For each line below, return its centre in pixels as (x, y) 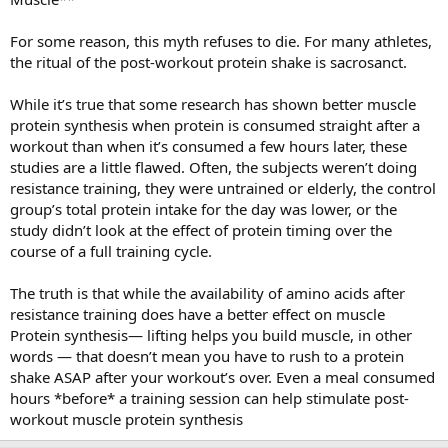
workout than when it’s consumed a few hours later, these (208, 145)
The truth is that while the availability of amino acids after (207, 292)
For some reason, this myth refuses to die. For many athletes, (221, 40)
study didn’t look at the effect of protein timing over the (201, 229)
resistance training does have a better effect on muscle (197, 313)
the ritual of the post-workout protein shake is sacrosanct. (208, 61)
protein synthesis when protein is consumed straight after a (215, 124)
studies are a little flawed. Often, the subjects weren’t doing (213, 166)
